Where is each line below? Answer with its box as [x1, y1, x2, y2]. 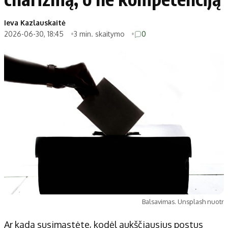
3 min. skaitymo [73, 29, 127, 38]
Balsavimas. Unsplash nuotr [142, 197, 224, 206]
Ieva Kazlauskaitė [4, 18, 66, 27]
